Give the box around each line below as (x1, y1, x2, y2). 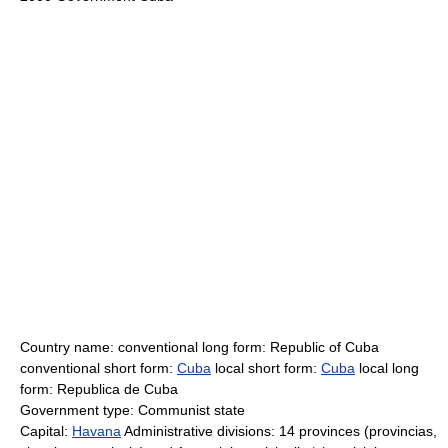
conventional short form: (20, 360, 177, 376)
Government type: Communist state (20, 402, 245, 418)
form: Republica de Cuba (20, 381, 178, 397)
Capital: (20, 423, 72, 439)
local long (355, 360, 419, 376)
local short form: (211, 360, 321, 376)
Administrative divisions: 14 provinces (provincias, (121, 423, 437, 439)
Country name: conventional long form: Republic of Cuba (20, 339, 379, 355)
